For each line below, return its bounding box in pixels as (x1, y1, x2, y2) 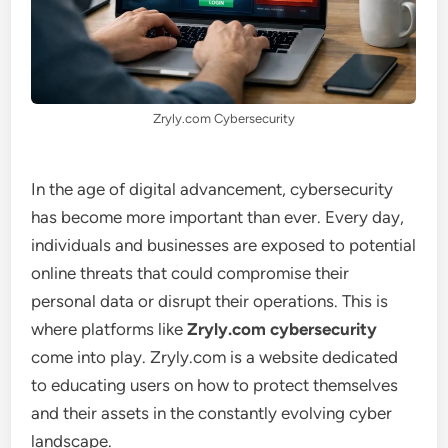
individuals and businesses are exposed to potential (31, 234, 417, 255)
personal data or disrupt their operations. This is (31, 290, 389, 311)
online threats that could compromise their (31, 262, 350, 283)
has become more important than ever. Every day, (31, 206, 405, 227)
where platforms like (31, 318, 188, 339)
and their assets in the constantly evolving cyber (31, 402, 393, 423)
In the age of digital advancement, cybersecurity (31, 178, 394, 199)
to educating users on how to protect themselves (31, 374, 399, 395)
